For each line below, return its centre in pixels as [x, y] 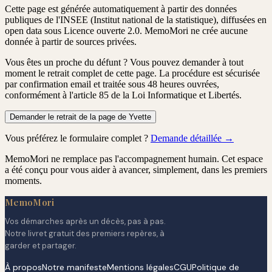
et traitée [110, 84]
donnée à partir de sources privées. [71, 42]
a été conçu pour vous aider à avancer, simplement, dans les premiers [136, 170]
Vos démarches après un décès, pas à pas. [85, 222]
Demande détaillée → [192, 138]
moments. [23, 181]
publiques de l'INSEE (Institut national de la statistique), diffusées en [136, 20]
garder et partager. [41, 246]
